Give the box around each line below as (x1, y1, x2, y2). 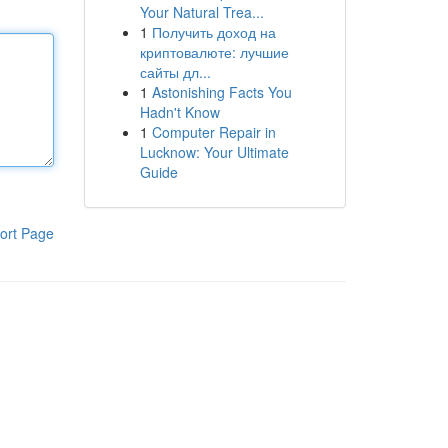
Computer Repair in (151, 122, 276, 142)
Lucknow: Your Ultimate (139, 142, 289, 162)
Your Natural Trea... (139, 2, 264, 22)
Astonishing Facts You (151, 82, 292, 102)
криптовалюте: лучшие (139, 42, 289, 62)
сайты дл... (139, 62, 211, 82)
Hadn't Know (139, 102, 220, 122)
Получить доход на (151, 22, 276, 42)
